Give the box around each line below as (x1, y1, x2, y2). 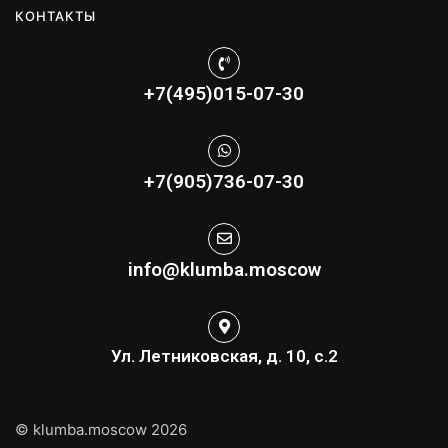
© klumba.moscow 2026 (15, 419, 187, 439)
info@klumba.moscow (127, 257, 321, 281)
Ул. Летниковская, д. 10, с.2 (110, 345, 338, 366)
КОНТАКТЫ (15, 8, 96, 25)
